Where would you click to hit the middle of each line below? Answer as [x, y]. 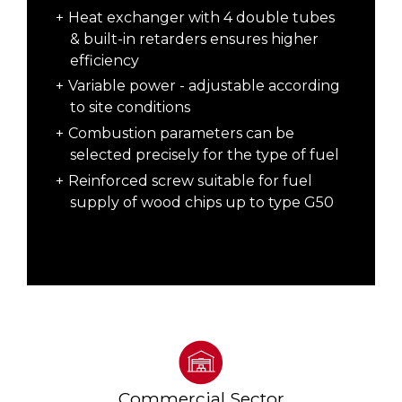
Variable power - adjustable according [204, 86]
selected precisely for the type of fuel [204, 155]
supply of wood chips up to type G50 [201, 202]
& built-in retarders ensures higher [194, 39]
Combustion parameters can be [181, 134]
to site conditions [130, 108]
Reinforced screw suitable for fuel [190, 181]
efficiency [106, 60]
